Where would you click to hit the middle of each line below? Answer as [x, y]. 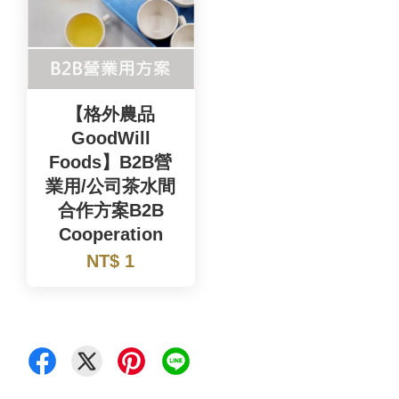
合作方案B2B [110, 210]
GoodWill [110, 138]
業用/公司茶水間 [111, 186]
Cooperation [110, 234]
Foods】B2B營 [111, 162]
